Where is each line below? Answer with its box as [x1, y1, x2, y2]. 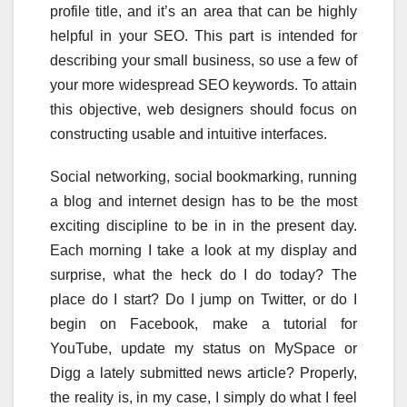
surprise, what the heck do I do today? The [50, 266, 357, 283]
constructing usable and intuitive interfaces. [50, 125, 327, 142]
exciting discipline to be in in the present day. [50, 217, 357, 233]
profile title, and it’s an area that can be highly [50, 3, 357, 19]
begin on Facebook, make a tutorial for [50, 315, 357, 332]
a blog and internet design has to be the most [50, 193, 357, 209]
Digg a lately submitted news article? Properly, [50, 364, 357, 381]
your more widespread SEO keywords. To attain [50, 76, 357, 93]
